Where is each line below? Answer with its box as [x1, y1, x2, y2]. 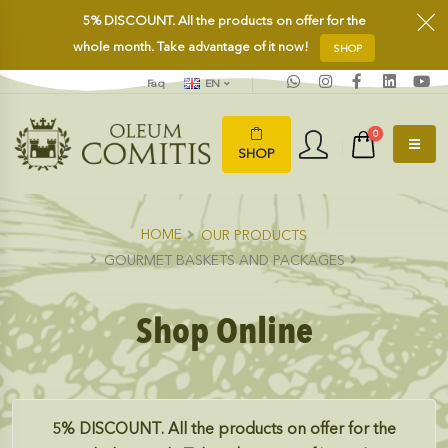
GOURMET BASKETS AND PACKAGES [103, 252, 345, 270]
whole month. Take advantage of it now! [73, 39, 312, 55]
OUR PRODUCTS [201, 227, 307, 245]
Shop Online [135, 307, 313, 357]
